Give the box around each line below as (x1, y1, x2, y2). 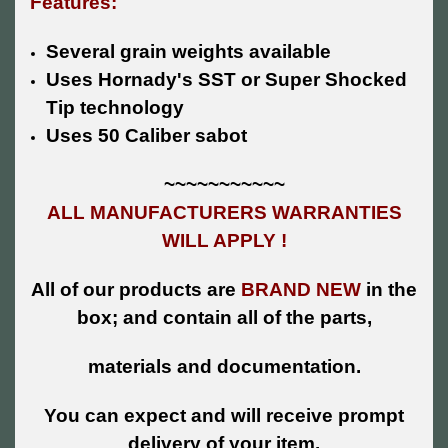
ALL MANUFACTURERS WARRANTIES (46, 202, 402, 224)
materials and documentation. (87, 356, 361, 378)
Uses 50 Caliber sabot (46, 125, 248, 147)
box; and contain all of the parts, (76, 307, 372, 329)
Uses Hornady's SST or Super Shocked (46, 69, 408, 91)
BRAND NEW (241, 279, 361, 301)
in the (361, 279, 417, 301)
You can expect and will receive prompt (44, 405, 404, 427)
